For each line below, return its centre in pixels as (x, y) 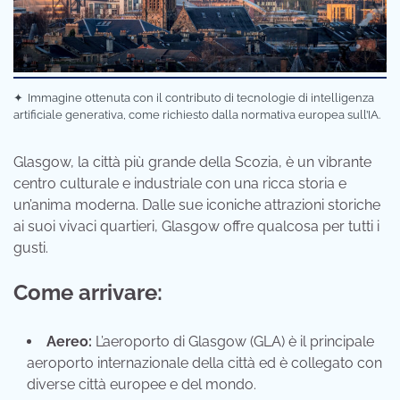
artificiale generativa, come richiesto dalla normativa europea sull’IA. (197, 114)
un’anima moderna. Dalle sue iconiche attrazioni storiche (197, 204)
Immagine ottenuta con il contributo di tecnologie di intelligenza (201, 97)
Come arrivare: (88, 292)
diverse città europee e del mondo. (142, 384)
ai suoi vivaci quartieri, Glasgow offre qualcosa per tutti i (196, 226)
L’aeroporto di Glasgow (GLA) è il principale (233, 341)
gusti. (31, 247)
